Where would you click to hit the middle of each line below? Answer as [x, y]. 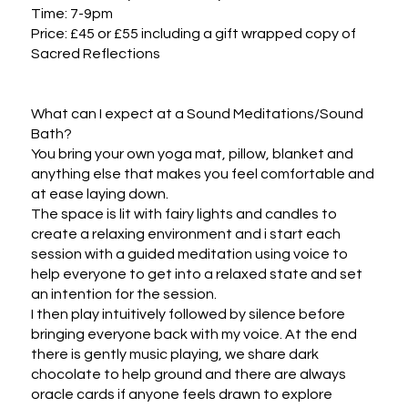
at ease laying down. [101, 194]
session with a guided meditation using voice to [189, 254]
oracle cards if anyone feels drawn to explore [181, 394]
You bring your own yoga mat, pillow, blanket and [192, 153]
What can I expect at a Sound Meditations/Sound [197, 113]
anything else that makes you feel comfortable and [202, 173]
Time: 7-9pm [71, 13]
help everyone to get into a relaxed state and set [196, 274]
